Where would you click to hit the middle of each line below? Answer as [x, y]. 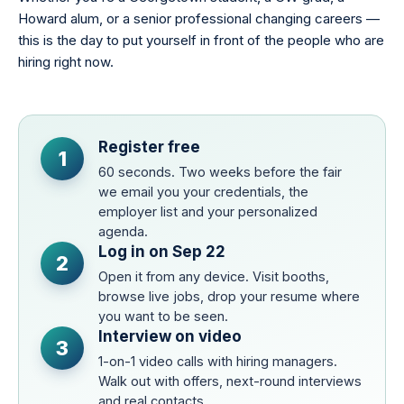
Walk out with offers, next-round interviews [230, 381]
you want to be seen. [163, 316]
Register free [149, 147]
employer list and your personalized [208, 211]
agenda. [123, 231]
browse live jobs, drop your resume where [229, 296]
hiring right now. [66, 61]
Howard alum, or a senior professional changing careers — [199, 18]
